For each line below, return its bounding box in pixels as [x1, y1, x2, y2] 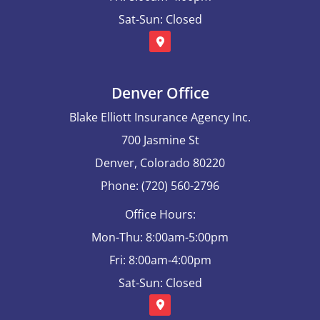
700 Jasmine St [121, 131, 199, 148]
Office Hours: [124, 206, 196, 222]
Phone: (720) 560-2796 [101, 177, 219, 194]
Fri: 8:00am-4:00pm [109, 251, 211, 268]
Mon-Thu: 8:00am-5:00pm [91, 229, 229, 245]
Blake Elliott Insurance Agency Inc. [69, 109, 251, 125]
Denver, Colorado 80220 [95, 154, 225, 171]
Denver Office [111, 82, 209, 103]
